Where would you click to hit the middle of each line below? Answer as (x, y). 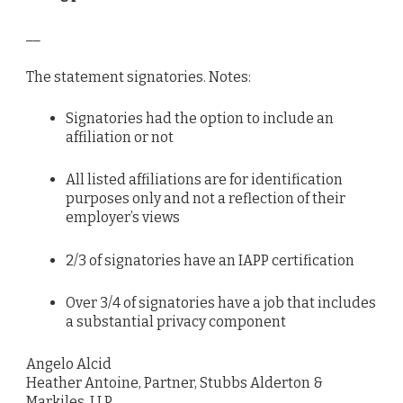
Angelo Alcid (69, 364)
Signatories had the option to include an (199, 118)
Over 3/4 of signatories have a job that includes (220, 303)
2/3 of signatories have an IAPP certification (210, 260)
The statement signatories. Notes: (139, 76)
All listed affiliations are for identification (204, 180)
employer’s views (122, 218)
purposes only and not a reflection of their (205, 199)
